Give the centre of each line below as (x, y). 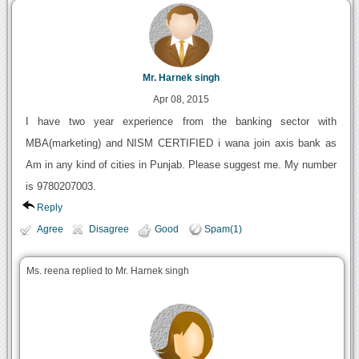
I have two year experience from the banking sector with (181, 121)
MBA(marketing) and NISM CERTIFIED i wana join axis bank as (181, 143)
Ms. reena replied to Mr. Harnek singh (107, 270)
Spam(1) (223, 229)
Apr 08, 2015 (181, 99)
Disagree (109, 229)
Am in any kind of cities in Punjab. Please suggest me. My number (181, 164)
